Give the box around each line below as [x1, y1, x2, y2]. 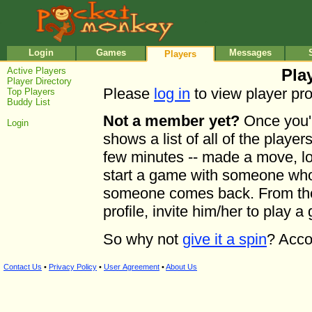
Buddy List [7, 97, 50, 107]
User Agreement [104, 263, 159, 271]
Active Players [7, 65, 66, 76]
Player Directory [7, 76, 72, 86]
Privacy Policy [49, 263, 97, 271]
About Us [166, 263, 197, 271]
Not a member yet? [103, 112, 240, 130]
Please [103, 85, 154, 102]
